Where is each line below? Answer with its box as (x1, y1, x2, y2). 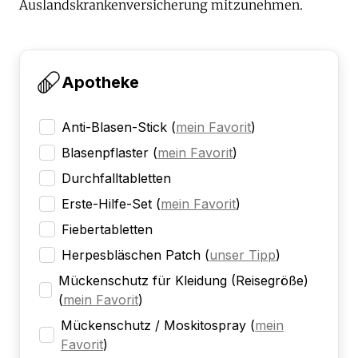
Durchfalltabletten (62, 170, 171, 187)
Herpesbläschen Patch (62, 247, 201, 264)
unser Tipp (209, 247, 276, 264)
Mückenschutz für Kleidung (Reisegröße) (58, 272, 308, 289)
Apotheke (62, 73, 139, 93)
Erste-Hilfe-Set (62, 196, 152, 213)
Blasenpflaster (62, 145, 149, 161)
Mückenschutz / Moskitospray (60, 317, 246, 334)
